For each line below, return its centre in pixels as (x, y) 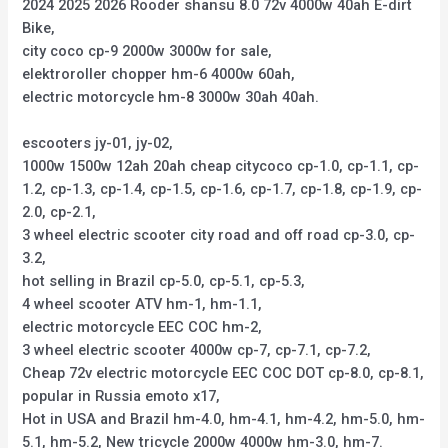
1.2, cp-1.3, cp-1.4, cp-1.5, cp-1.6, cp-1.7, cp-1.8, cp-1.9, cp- (222, 188)
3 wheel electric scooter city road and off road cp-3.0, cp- (219, 234)
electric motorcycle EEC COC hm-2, (142, 326)
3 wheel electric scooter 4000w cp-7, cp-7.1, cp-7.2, (197, 349)
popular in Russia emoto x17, (121, 395)
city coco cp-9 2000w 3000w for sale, (147, 50)
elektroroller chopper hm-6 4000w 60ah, (159, 73)
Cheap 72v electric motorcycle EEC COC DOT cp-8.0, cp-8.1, (223, 372)
